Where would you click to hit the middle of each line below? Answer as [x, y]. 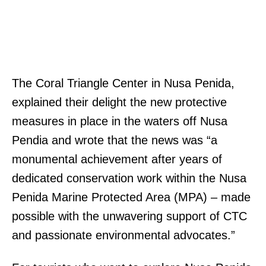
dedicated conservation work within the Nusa [129, 178]
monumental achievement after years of [117, 159]
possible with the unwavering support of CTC [129, 216]
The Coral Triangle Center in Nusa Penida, [123, 83]
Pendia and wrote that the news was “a [115, 140]
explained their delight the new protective [119, 102]
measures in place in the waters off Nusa [120, 121]
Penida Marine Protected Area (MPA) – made [131, 197]
